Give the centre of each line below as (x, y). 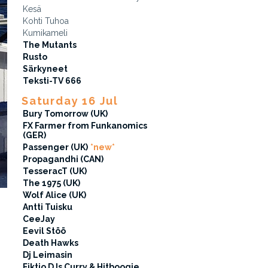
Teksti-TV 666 (52, 81)
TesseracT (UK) (55, 171)
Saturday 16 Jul (70, 101)
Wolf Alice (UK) (54, 195)
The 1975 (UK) (51, 183)
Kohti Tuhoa (46, 21)
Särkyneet (45, 69)
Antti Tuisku (48, 207)
